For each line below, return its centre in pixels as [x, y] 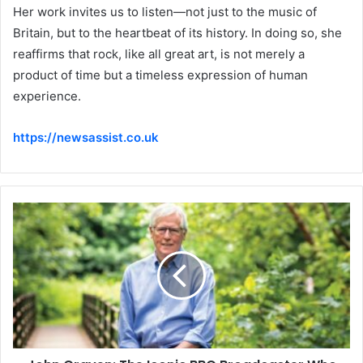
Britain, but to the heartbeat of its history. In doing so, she [177, 33]
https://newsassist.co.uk [86, 138]
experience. [47, 96]
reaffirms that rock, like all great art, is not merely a [159, 54]
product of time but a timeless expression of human [160, 75]
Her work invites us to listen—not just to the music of [165, 12]
